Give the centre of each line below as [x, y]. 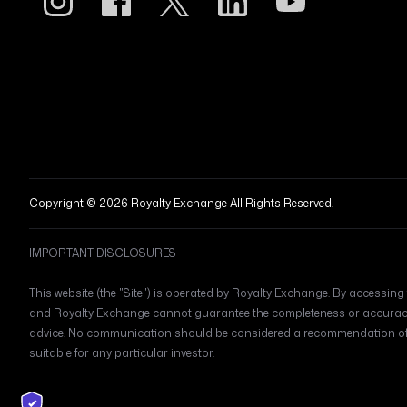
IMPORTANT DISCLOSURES [103, 253]
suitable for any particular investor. [122, 352]
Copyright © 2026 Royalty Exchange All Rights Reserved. [181, 203]
